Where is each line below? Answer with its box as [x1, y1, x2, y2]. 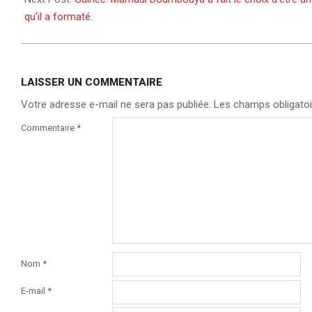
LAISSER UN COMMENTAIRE [21, 76, 162, 89]
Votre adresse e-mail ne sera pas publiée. [21, 98, 211, 111]
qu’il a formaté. [24, 10, 93, 24]
